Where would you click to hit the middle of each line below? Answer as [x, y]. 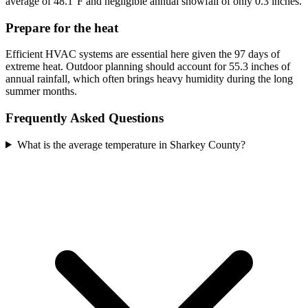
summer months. [41, 91]
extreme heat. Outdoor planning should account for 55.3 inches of [148, 67]
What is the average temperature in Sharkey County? [131, 144]
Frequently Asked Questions [85, 118]
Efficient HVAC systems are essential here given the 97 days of [143, 54]
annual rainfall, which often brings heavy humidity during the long [149, 79]
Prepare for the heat [62, 27]
